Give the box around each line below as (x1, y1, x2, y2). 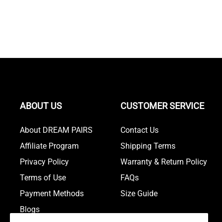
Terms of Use (20, 173, 66, 182)
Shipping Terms (120, 141, 175, 151)
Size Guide (120, 189, 158, 198)
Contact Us (120, 125, 159, 135)
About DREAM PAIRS (20, 125, 93, 135)
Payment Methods (20, 189, 84, 198)
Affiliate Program (20, 141, 79, 151)
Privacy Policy (20, 157, 69, 166)
